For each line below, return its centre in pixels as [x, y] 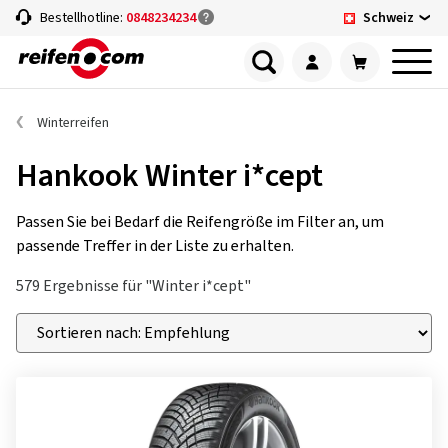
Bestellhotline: [83, 18]
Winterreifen [73, 123]
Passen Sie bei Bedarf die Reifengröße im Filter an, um [200, 222]
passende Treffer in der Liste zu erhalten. [155, 246]
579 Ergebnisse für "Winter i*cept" [133, 286]
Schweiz [388, 17]
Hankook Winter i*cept [169, 176]
